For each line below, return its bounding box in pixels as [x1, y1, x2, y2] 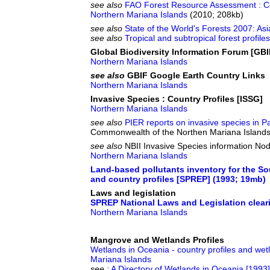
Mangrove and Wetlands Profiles [90, 235, 224, 245]
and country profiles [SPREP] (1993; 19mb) [90, 174, 266, 184]
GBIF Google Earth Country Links [125, 71, 265, 80]
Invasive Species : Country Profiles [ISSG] [90, 94, 263, 104]
